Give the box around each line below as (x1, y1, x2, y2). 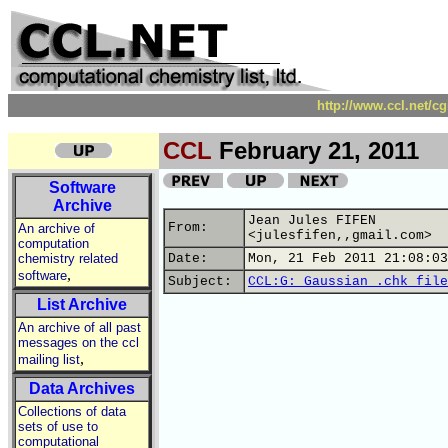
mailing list (18, 352, 80, 367)
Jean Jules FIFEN (248, 213, 376, 228)
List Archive (37, 296, 127, 313)
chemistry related (18, 251, 118, 266)
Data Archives (29, 380, 135, 397)
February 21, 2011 (212, 137, 419, 164)
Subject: (168, 274, 240, 289)
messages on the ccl (18, 335, 139, 350)
